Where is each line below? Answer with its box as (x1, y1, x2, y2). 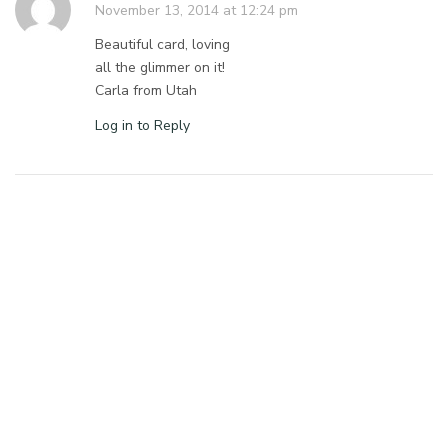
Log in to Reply (95, 116, 190, 136)
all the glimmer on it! (95, 58, 226, 78)
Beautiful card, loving (95, 35, 231, 55)
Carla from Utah (95, 81, 198, 101)
